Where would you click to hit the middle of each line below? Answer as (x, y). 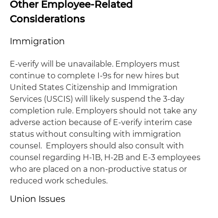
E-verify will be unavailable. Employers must (95, 64)
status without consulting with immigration (95, 134)
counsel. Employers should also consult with (97, 146)
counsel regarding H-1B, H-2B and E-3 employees (105, 157)
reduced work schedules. (59, 181)
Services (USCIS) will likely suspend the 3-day (97, 99)
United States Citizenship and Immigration (94, 87)
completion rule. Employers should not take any (103, 111)
